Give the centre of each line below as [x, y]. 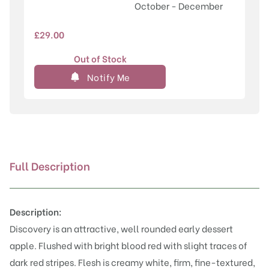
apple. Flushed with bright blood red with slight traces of [128, 245]
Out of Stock [100, 59]
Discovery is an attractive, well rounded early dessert [121, 228]
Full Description [50, 166]
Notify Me [109, 77]
